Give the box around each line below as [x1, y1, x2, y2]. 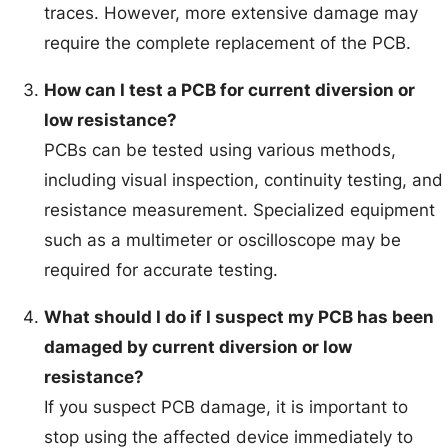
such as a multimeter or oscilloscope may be [44, 230, 402, 251]
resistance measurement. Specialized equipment [44, 200, 436, 221]
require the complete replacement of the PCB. [44, 33, 412, 54]
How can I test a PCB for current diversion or [44, 80, 416, 101]
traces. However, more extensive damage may [44, 3, 419, 24]
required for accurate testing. [44, 260, 279, 281]
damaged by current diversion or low [44, 337, 353, 358]
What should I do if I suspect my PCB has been [44, 307, 435, 328]
